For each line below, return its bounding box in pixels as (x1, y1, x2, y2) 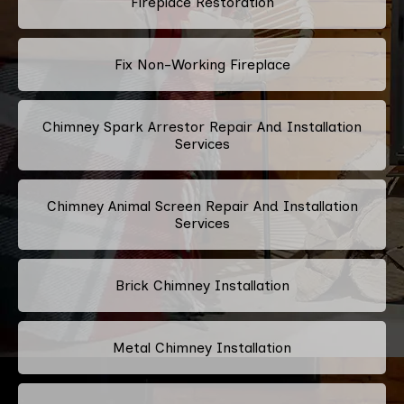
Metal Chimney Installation (113, 338, 291, 356)
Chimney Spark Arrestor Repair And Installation (42, 117, 362, 135)
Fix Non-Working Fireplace (114, 55, 290, 73)
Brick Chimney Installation (115, 276, 289, 294)
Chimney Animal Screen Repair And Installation (46, 197, 358, 215)
